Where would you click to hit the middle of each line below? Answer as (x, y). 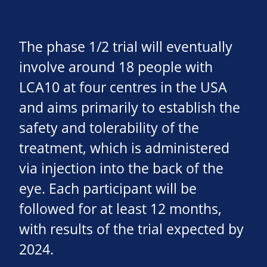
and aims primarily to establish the (130, 108)
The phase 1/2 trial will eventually (126, 47)
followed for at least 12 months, (120, 209)
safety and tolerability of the (109, 128)
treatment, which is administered (124, 148)
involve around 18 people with (116, 67)
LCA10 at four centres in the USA (123, 88)
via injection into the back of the (121, 169)
